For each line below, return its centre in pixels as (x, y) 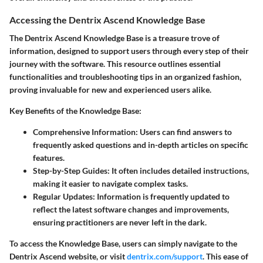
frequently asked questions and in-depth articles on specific (141, 144)
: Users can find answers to (184, 131)
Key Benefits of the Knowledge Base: (75, 110)
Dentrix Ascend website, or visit (68, 256)
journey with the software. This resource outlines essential (115, 63)
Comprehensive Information (84, 131)
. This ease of (225, 256)
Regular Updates (63, 196)
